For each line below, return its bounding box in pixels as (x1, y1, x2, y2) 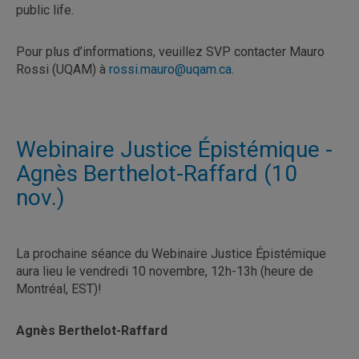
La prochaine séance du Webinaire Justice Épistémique (16, 245, 326, 261)
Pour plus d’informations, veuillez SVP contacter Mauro (16, 43, 325, 59)
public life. (16, 2, 74, 18)
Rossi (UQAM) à (16, 61, 109, 77)
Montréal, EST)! (16, 280, 102, 296)
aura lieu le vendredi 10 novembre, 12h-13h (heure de (16, 263, 313, 279)
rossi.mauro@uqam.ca (109, 61, 232, 77)
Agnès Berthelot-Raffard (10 (16, 159, 297, 187)
